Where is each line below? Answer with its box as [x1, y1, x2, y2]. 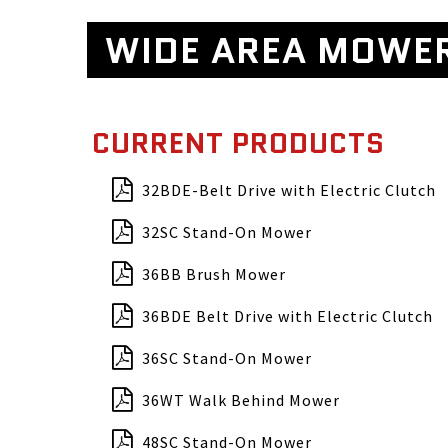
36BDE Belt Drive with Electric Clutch [142, 306, 433, 326]
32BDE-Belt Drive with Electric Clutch [142, 180, 436, 200]
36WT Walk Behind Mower [142, 390, 340, 410]
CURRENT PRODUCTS [92, 123, 385, 163]
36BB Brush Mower [142, 264, 286, 284]
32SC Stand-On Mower [142, 222, 312, 242]
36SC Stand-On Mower [142, 348, 312, 368]
